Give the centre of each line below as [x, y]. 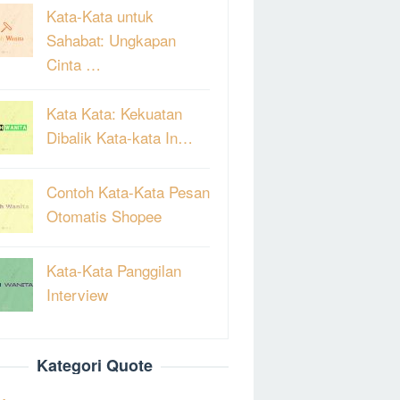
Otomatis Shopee [104, 215]
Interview [77, 294]
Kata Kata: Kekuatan [114, 112]
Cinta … [74, 63]
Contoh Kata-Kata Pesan [128, 191]
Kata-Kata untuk [100, 15]
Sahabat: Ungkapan [111, 39]
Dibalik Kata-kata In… [120, 137]
